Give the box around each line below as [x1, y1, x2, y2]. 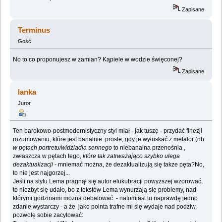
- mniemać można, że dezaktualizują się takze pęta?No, [55, 161, 205, 168]
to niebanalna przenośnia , [112, 144, 186, 152]
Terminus [18, 25, 51, 34]
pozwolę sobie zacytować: [13, 212, 84, 219]
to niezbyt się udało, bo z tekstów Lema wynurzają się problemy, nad [13, 186, 197, 194]
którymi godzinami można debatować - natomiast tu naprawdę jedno [13, 195, 198, 202]
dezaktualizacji [13, 161, 55, 168]
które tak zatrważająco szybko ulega [81, 153, 180, 160]
